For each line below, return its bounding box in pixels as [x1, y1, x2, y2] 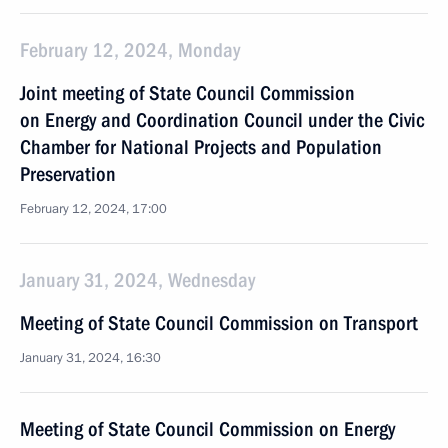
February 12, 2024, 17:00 [20, 200, 167, 218]
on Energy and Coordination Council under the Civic [20, 108, 424, 132]
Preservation [20, 162, 116, 186]
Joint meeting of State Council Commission [20, 81, 355, 105]
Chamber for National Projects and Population [20, 135, 382, 159]
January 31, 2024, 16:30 [20, 349, 161, 367]
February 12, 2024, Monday [20, 38, 240, 62]
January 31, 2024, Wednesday [20, 268, 255, 292]
